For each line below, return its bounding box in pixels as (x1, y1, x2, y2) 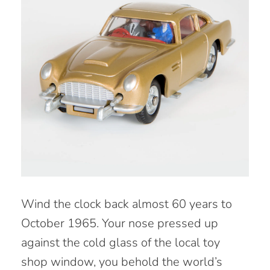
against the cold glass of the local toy (21, 234, 220, 251)
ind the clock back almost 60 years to (34, 196, 232, 212)
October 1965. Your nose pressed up (21, 215, 218, 231)
